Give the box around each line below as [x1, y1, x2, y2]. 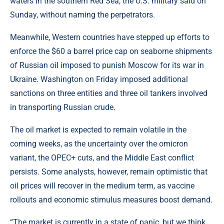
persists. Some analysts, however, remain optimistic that [10, 167, 207, 177]
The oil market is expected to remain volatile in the [10, 125, 186, 135]
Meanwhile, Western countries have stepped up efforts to [10, 32, 209, 42]
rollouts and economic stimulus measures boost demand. [10, 195, 212, 205]
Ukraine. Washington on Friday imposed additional [10, 74, 188, 84]
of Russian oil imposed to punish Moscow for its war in [10, 60, 204, 70]
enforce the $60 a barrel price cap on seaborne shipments [10, 46, 212, 56]
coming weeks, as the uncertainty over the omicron [10, 139, 188, 149]
